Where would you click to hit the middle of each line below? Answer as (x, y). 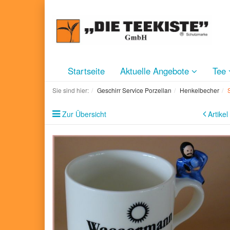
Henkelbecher (199, 90)
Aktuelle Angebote (156, 71)
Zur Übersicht (84, 114)
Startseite (86, 71)
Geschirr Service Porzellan (134, 90)
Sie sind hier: (71, 90)
